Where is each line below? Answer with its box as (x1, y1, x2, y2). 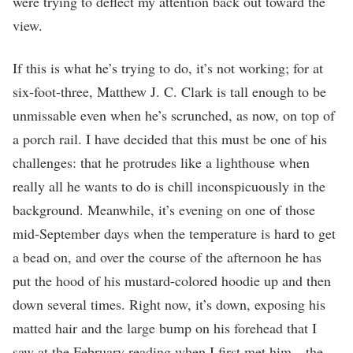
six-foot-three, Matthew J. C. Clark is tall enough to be (13, 81, 326, 101)
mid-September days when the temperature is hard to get (13, 223, 336, 243)
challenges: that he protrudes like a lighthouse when (13, 152, 310, 172)
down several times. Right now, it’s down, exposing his (13, 294, 325, 314)
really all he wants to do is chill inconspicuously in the (13, 176, 325, 195)
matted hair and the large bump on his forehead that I (13, 318, 317, 337)
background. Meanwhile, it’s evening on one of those (13, 199, 315, 219)
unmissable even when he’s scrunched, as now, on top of (13, 105, 335, 124)
